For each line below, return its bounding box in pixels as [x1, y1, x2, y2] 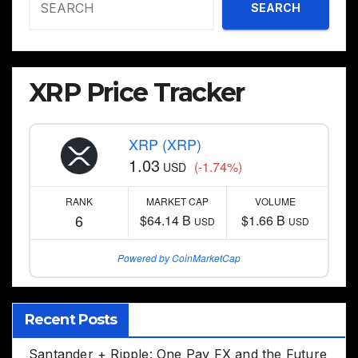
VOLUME [255, 194, 296, 209]
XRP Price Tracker [29, 77, 245, 109]
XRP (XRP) [128, 133, 201, 155]
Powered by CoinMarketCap [117, 251, 241, 265]
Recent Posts [25, 311, 117, 329]
